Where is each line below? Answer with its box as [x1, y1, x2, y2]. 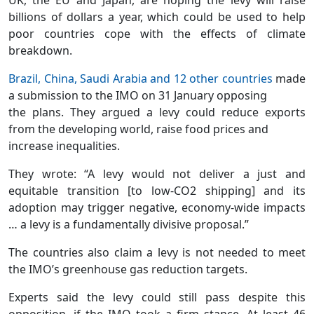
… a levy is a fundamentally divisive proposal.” [8, 216, 249, 232]
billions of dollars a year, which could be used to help [8, 8, 306, 25]
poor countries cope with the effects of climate [8, 25, 306, 41]
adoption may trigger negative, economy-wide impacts [8, 199, 306, 215]
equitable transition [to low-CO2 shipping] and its [8, 182, 306, 198]
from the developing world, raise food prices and [8, 121, 268, 137]
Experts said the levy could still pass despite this [8, 289, 306, 305]
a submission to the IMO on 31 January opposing [8, 87, 267, 103]
